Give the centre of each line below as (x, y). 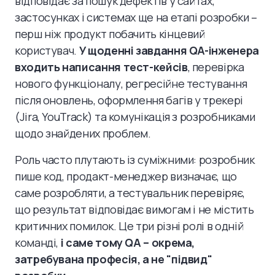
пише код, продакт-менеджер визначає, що (126, 176)
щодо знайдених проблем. (83, 133)
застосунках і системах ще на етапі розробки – (136, 17)
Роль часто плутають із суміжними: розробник (135, 160)
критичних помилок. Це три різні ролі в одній (129, 226)
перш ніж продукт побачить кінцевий (110, 34)
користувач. (47, 50)
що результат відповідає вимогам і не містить (134, 209)
